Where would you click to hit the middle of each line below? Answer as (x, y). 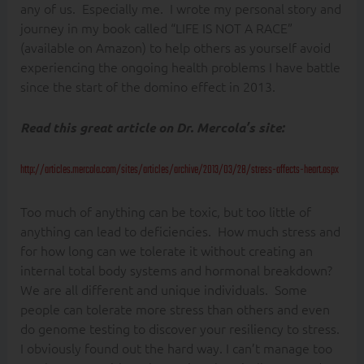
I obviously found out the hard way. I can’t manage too (176, 347)
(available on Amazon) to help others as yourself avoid (175, 47)
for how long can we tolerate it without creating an (166, 250)
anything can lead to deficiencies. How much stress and (180, 230)
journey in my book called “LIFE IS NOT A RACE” (156, 27)
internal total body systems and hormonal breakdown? (178, 269)
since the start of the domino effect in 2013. (147, 86)
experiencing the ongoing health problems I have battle (180, 66)
